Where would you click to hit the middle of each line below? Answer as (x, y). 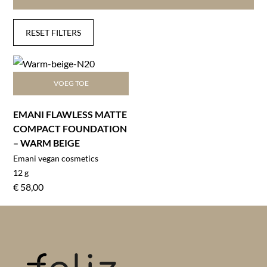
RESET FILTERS (54, 32)
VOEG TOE (71, 83)
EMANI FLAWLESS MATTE (70, 114)
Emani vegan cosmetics (56, 158)
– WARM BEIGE (47, 142)
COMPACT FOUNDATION (70, 128)
